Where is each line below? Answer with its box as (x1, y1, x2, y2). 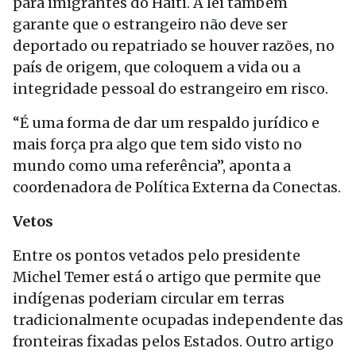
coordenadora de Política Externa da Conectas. (13, 178, 341, 196)
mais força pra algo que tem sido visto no (13, 135, 302, 153)
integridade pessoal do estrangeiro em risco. (13, 79, 328, 98)
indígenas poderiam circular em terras (13, 289, 284, 308)
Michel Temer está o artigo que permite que (13, 268, 321, 286)
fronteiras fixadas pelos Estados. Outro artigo (13, 332, 334, 350)
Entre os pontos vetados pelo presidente (13, 246, 300, 265)
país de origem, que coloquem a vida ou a (13, 58, 300, 76)
